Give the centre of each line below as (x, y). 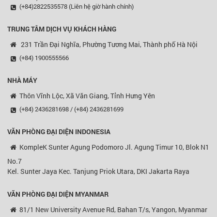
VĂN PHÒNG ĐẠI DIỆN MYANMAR (58, 194)
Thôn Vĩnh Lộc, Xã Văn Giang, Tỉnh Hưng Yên (87, 96)
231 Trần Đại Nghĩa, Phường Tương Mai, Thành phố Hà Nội (108, 45)
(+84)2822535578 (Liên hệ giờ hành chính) (77, 7)
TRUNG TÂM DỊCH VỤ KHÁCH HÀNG (62, 29)
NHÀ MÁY (22, 80)
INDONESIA (92, 132)
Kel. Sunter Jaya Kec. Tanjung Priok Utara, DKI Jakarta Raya (98, 171)
